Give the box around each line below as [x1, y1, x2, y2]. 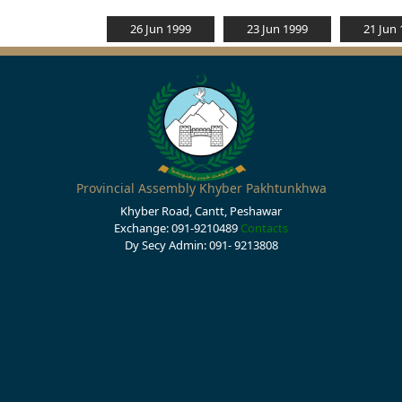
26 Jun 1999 [130, 21, 191, 37]
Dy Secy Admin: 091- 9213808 [124, 237, 278, 253]
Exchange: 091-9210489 [114, 220, 240, 236]
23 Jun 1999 [247, 21, 308, 37]
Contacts [240, 220, 288, 236]
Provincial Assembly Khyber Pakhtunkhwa [75, 179, 327, 197]
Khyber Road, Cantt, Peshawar [120, 203, 282, 219]
